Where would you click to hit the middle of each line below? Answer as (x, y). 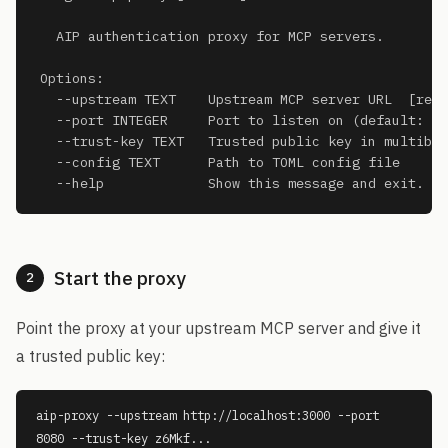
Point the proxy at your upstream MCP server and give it (218, 328)
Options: (72, 78)
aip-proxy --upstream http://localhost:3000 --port (207, 415)
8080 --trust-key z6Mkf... (123, 438)
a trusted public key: (90, 356)
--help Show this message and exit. (232, 183)
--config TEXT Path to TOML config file (220, 162)
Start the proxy (120, 278)
